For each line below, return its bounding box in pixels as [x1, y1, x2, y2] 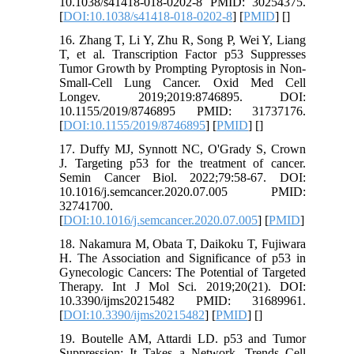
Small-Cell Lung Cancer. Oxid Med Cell [59, 75, 306, 89]
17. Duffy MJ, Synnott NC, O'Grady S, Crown [59, 141, 306, 156]
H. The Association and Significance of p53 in [59, 250, 306, 265]
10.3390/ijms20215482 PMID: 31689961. [59, 293, 306, 307]
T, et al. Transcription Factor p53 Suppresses [59, 47, 306, 61]
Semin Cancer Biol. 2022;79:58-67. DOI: [59, 170, 306, 184]
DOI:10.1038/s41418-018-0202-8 [63, 9, 233, 23]
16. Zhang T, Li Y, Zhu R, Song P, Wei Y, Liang [59, 32, 306, 47]
